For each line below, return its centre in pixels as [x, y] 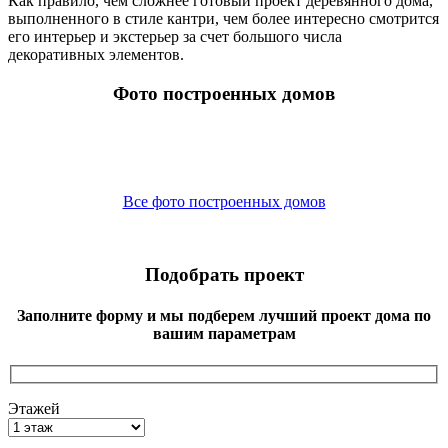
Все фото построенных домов [224, 202]
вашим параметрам [224, 334]
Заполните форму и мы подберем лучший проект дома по [224, 316]
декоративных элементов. [96, 54]
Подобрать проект [224, 275]
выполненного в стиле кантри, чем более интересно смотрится [223, 18]
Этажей [34, 409]
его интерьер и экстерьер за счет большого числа [175, 36]
